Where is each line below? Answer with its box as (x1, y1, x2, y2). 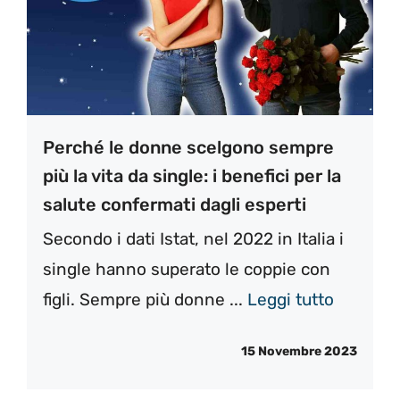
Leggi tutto (247, 288, 334, 310)
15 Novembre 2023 (241, 344, 357, 360)
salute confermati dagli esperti (43, 193, 306, 215)
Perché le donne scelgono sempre (43, 136, 334, 158)
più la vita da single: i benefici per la (43, 164, 341, 187)
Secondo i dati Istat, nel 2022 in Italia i (43, 228, 344, 249)
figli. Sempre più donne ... (43, 288, 247, 310)
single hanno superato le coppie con (43, 258, 330, 279)
